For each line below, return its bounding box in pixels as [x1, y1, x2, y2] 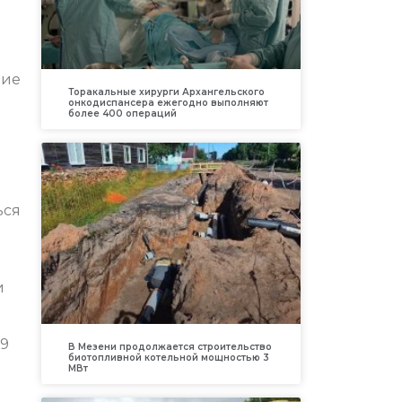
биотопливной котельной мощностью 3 [67, 352, 269, 364]
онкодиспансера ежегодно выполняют [67, 96, 268, 109]
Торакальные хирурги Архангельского [67, 85, 265, 98]
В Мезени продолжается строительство [67, 341, 272, 354]
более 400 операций [67, 107, 177, 119]
